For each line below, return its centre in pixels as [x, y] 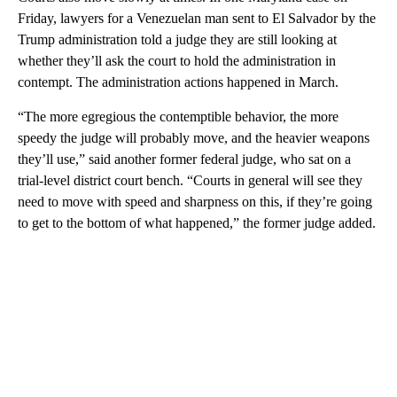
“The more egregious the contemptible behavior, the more [178, 116]
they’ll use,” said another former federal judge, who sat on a [184, 159]
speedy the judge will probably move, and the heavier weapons [194, 137]
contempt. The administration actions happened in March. [178, 82]
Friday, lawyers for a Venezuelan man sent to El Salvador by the [197, 18]
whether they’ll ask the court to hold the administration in [177, 60]
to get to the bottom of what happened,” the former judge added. [197, 222]
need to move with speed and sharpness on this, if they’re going [195, 201]
